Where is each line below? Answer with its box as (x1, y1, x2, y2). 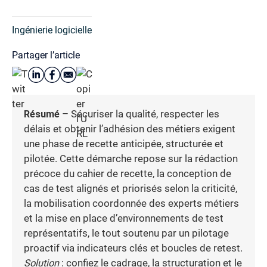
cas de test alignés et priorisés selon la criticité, (24, 182, 237, 194)
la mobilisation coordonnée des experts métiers (24, 197, 239, 209)
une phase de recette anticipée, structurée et (24, 138, 223, 150)
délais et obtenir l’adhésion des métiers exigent (24, 123, 235, 135)
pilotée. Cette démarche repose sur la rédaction (24, 153, 238, 164)
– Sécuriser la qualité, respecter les (60, 108, 219, 120)
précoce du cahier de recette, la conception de (24, 167, 231, 179)
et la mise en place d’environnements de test (24, 212, 223, 224)
